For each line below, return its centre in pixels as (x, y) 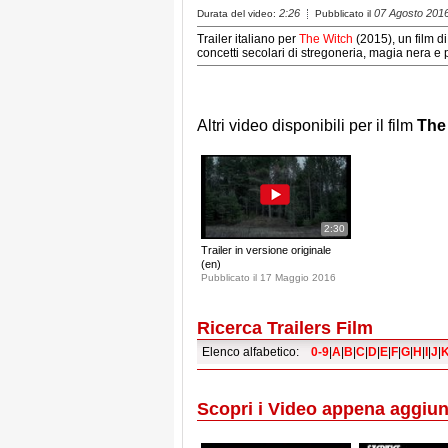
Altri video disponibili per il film (307, 125)
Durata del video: (238, 13)
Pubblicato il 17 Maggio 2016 (268, 277)
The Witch (326, 38)
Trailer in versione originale (266, 249)
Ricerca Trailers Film (285, 327)
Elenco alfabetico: (256, 351)
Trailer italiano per (248, 38)
